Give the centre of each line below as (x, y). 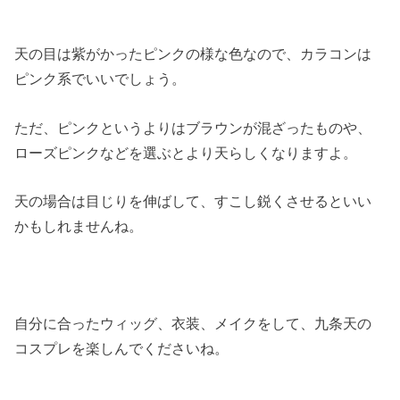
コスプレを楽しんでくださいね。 (122, 348)
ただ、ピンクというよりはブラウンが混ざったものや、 (193, 127)
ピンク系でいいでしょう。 (100, 79)
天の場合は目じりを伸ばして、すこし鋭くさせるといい (193, 201)
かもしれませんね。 (79, 226)
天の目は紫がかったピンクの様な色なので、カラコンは (193, 54)
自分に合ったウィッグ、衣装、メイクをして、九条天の (193, 323)
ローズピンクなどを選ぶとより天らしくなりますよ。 (186, 152)
